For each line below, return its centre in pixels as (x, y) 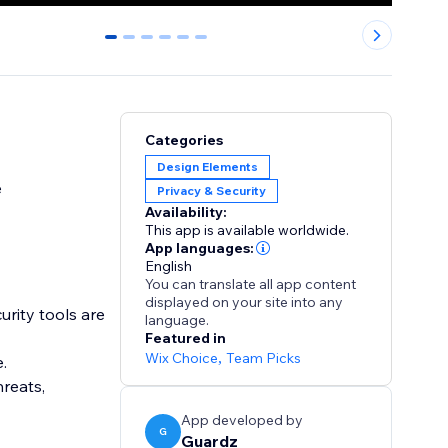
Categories (184, 140)
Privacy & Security (212, 191)
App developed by (242, 420)
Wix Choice (182, 358)
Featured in (186, 338)
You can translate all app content (251, 284)
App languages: (200, 248)
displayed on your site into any (244, 302)
